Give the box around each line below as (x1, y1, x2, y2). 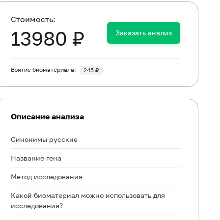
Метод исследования (11, 172, 83, 181)
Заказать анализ (115, 28, 172, 37)
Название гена (11, 154, 62, 162)
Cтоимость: (11, 14, 56, 24)
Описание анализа (11, 111, 84, 121)
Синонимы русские (11, 135, 78, 143)
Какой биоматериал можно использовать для (11, 191, 165, 199)
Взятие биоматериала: (11, 65, 77, 73)
